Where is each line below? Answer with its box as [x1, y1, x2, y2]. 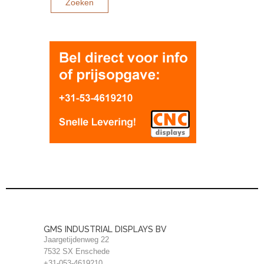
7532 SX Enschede [44, 247, 110, 256]
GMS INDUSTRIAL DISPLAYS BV [44, 225, 167, 234]
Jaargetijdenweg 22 [44, 235, 109, 244]
